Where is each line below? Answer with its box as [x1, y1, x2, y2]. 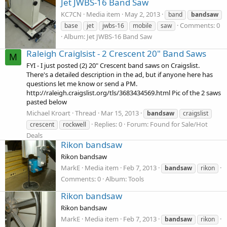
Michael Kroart [26, 108, 70, 118]
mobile [133, 21, 152, 30]
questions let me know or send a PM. [26, 79, 137, 89]
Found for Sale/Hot [150, 119, 208, 129]
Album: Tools [105, 174, 144, 183]
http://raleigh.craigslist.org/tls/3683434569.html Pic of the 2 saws [26, 88, 221, 98]
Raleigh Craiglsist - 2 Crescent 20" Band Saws [26, 48, 206, 60]
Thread [75, 108, 96, 118]
